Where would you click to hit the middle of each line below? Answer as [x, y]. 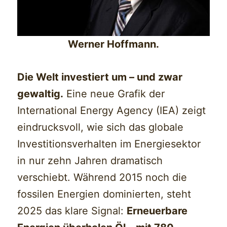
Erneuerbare [157, 211]
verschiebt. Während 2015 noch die [102, 177]
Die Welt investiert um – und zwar [100, 77]
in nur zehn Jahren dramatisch [90, 160]
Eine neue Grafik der [114, 93]
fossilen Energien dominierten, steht [104, 194]
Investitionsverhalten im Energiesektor [109, 144]
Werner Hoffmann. [113, 44]
